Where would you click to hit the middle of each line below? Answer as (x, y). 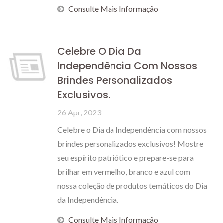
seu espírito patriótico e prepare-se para (125, 158)
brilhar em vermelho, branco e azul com (124, 171)
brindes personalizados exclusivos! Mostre (130, 144)
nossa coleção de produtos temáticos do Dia (132, 185)
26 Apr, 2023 (79, 112)
